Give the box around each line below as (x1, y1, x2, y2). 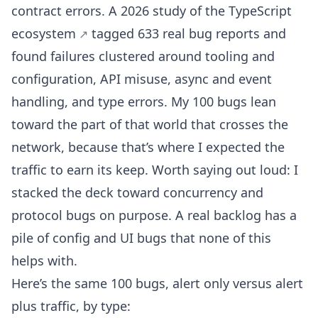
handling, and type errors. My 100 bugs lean (11, 92, 276, 110)
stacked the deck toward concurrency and (11, 183, 263, 201)
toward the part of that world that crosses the (11, 115, 288, 133)
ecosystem (11, 24, 76, 42)
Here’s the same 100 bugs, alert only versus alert (11, 274, 303, 292)
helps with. (11, 251, 77, 269)
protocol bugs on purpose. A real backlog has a (11, 206, 297, 224)
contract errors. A (11, 1, 121, 19)
